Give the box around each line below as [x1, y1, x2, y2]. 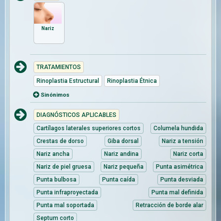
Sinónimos [40, 91, 70, 99]
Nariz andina [104, 150, 139, 158]
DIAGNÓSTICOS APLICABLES [37, 111, 117, 119]
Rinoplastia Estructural [37, 77, 100, 85]
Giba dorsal [107, 138, 139, 145]
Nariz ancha [37, 150, 70, 158]
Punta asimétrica [156, 163, 203, 171]
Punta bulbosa [37, 176, 77, 184]
